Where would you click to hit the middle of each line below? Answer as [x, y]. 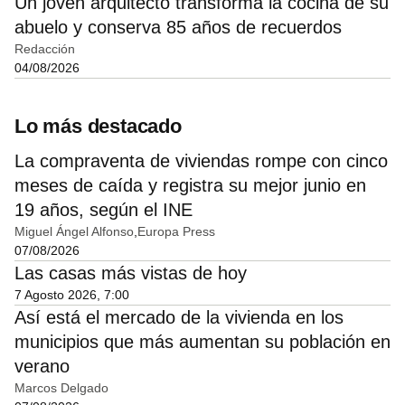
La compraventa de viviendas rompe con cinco [201, 161]
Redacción [45, 49]
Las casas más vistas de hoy [131, 273]
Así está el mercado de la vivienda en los [179, 318]
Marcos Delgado [61, 388]
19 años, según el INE [104, 210]
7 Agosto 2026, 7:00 [72, 295]
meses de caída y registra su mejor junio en [190, 186]
